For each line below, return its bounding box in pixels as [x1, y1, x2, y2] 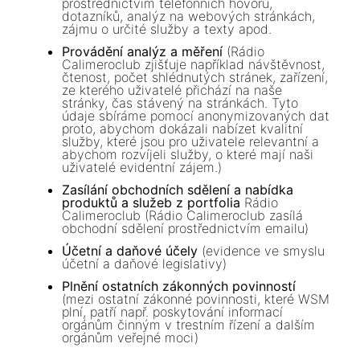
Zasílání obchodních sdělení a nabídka [62, 181, 294, 198]
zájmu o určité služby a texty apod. [62, 21, 272, 38]
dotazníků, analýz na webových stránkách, [62, 8, 316, 25]
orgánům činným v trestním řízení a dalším [62, 316, 316, 333]
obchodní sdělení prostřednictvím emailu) [62, 219, 309, 236]
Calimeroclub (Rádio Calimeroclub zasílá [62, 207, 304, 223]
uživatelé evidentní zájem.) [62, 159, 223, 176]
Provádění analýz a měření [62, 43, 223, 60]
